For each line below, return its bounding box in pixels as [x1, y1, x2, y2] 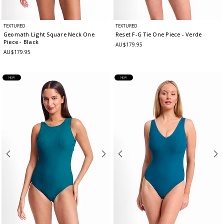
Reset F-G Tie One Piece [115, 30, 182, 38]
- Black [19, 38, 39, 46]
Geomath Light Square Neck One [3, 30, 94, 38]
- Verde [181, 30, 202, 38]
